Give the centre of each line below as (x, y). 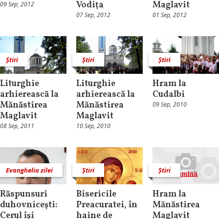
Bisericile (96, 195)
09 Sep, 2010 (169, 104)
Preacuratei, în (107, 205)
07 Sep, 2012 (93, 15)
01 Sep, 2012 (169, 15)
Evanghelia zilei (29, 170)
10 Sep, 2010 (93, 126)
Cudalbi (168, 94)
